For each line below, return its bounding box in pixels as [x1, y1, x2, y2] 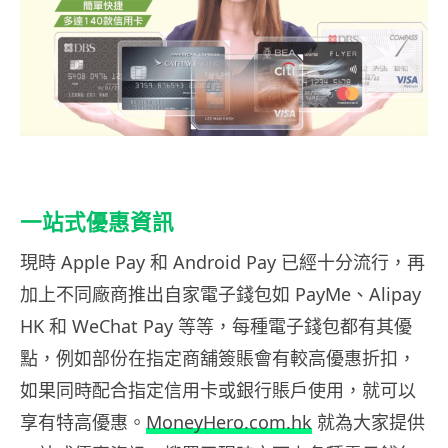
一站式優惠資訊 [20, 208, 174, 235]
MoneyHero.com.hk [146, 409, 312, 434]
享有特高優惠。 [20, 409, 146, 434]
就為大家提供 [312, 409, 425, 434]
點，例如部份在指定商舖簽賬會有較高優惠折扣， [20, 345, 416, 370]
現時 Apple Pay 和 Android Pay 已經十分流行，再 [20, 249, 425, 274]
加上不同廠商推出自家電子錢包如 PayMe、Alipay [20, 281, 421, 306]
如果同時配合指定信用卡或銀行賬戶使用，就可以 [20, 377, 416, 402]
